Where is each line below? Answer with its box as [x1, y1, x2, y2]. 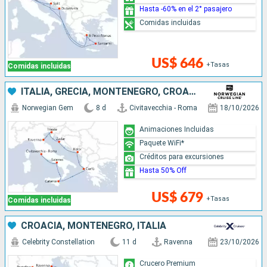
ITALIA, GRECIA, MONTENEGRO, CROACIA [189, 86, 196, 98]
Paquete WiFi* [139, 138, 185, 147]
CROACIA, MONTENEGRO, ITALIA [21, 220, 166, 232]
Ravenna [164, 238, 193, 247]
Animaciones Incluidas [139, 125, 215, 133]
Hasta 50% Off [139, 166, 187, 175]
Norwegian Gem [22, 104, 73, 113]
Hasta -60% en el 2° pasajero [139, 4, 232, 13]
